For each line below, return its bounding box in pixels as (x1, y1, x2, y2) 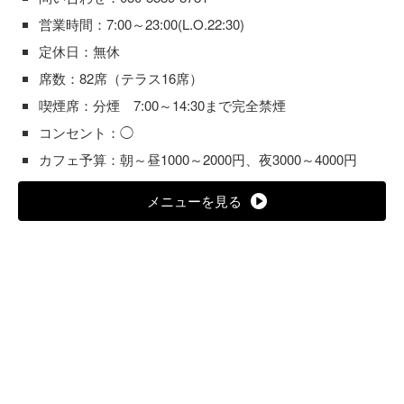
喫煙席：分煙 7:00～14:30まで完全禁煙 (39, 95, 286, 115)
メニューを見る (146, 190, 242, 210)
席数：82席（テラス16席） (39, 68, 203, 87)
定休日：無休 (39, 41, 120, 60)
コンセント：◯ (39, 122, 133, 142)
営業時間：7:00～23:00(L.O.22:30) (39, 14, 244, 33)
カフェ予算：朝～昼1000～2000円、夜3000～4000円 (39, 149, 357, 169)
